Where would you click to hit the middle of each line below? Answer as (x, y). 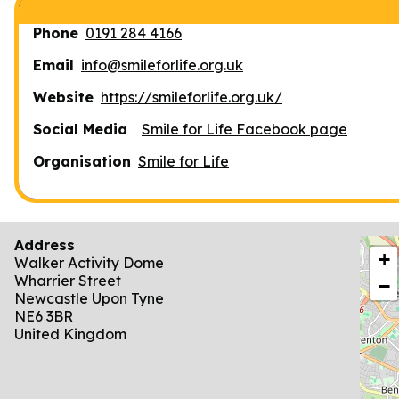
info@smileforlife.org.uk (162, 65)
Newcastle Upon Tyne (89, 298)
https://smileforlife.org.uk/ (191, 97)
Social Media (80, 129)
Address (45, 244)
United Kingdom (70, 334)
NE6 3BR (44, 316)
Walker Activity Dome (89, 262)
